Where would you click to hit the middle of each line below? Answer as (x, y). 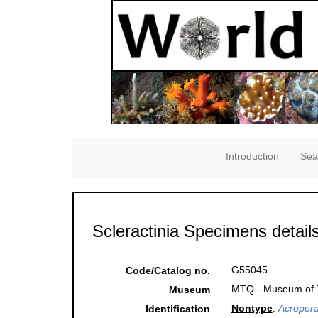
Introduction (252, 157)
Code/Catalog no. (168, 271)
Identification (177, 309)
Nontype (252, 308)
